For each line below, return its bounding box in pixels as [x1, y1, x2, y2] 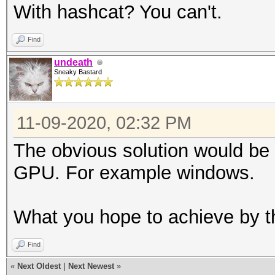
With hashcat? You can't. [14, 1, 222, 23]
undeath [54, 57, 93, 68]
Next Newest [68, 261, 114, 271]
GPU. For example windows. [14, 162, 255, 184]
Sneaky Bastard [54, 68, 102, 76]
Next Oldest [17, 261, 61, 271]
